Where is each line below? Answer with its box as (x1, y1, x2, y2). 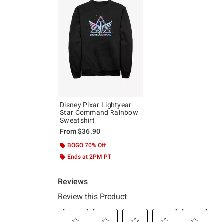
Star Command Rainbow (60, 109, 138, 117)
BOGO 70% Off (67, 142, 106, 149)
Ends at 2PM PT (67, 153, 111, 161)
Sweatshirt (60, 116, 95, 125)
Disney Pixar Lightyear (60, 101, 132, 109)
